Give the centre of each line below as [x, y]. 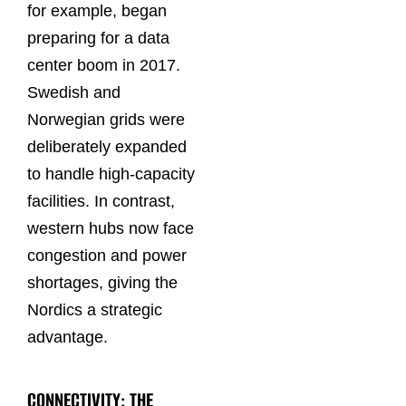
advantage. [68, 337]
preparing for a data [98, 38]
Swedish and [74, 92]
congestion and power [107, 255]
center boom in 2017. [104, 65]
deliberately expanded [107, 146]
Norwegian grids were [106, 119]
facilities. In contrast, [101, 201]
